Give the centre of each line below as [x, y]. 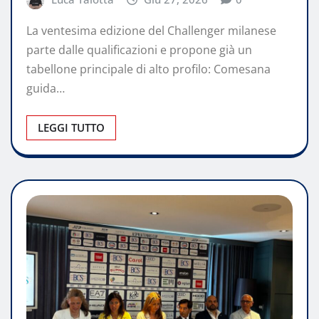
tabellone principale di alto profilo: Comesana [148, 69]
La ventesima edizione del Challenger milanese [151, 30]
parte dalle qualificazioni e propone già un [139, 49]
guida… [46, 88]
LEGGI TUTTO [71, 127]
